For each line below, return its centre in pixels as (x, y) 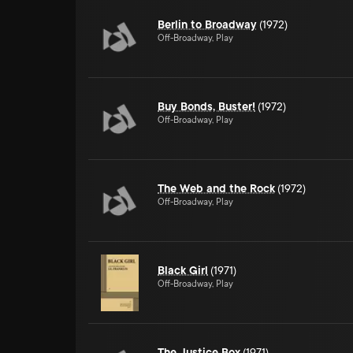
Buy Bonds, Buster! (206, 106)
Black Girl (183, 270)
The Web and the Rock (216, 188)
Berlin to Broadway (207, 24)
